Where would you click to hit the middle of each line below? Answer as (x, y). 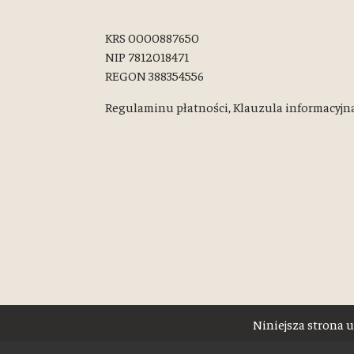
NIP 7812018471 (148, 56)
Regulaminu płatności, (168, 106)
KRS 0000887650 (152, 37)
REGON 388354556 (154, 75)
